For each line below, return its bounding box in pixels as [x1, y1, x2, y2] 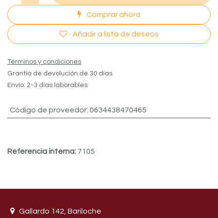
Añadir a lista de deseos [73, 30, 159, 38]
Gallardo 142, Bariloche [18, 207, 101, 215]
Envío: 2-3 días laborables [7, 82, 88, 89]
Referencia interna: [7, 147, 77, 156]
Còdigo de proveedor [9, 106, 87, 114]
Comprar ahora [85, 10, 141, 18]
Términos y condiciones [7, 58, 81, 66]
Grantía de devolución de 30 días [7, 70, 112, 77]
